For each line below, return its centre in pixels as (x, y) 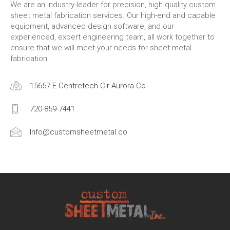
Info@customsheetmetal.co (79, 132)
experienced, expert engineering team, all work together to (112, 37)
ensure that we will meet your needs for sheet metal (101, 48)
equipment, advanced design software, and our (92, 26)
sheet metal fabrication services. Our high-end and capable (113, 15)
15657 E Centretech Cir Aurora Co (88, 86)
